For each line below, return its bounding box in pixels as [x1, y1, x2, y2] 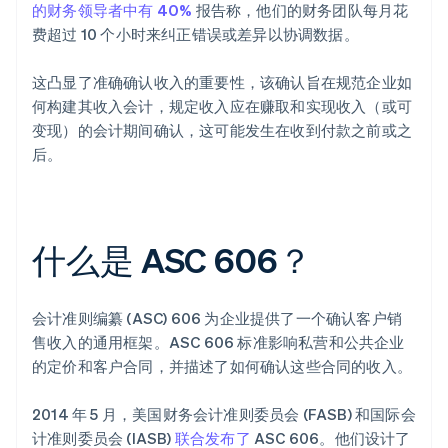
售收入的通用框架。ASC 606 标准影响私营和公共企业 [32, 332, 405, 353]
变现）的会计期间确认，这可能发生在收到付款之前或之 [32, 120, 413, 141]
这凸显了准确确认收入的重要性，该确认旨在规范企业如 [32, 72, 413, 93]
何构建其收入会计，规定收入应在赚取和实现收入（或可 [32, 96, 413, 117]
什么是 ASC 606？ [32, 238, 312, 282]
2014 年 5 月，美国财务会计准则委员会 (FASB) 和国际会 [32, 404, 416, 425]
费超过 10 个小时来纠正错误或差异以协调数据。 [32, 24, 359, 45]
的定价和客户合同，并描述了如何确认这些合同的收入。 [32, 356, 413, 377]
